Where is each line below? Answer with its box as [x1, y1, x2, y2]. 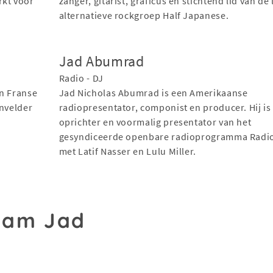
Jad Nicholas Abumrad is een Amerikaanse [58, 86, 248, 99]
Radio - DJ [58, 71, 104, 84]
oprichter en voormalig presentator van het [58, 115, 252, 128]
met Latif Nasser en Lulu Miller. [58, 144, 196, 157]
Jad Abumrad [58, 51, 144, 71]
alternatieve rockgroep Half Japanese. [58, 9, 229, 21]
